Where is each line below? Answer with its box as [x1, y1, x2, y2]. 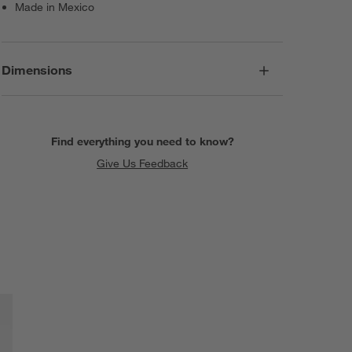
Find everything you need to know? [50, 134, 234, 148]
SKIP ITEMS [251, 272, 313, 285]
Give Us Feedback [97, 156, 189, 170]
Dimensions [2, 61, 73, 78]
